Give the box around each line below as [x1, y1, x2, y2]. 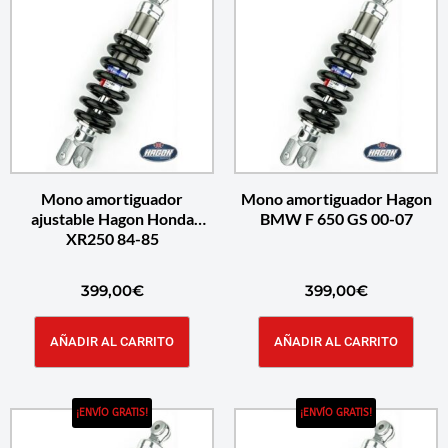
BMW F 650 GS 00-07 [259, 209, 413, 228]
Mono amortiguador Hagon [240, 189, 432, 208]
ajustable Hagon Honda [30, 209, 194, 228]
